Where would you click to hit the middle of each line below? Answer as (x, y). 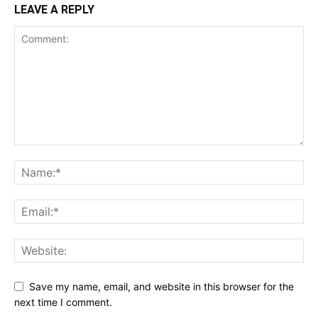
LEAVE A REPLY (54, 9)
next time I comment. (63, 302)
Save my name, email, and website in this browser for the (161, 286)
